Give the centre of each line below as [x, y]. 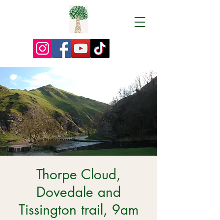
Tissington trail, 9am [79, 210]
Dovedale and [79, 192]
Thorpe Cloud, [79, 174]
